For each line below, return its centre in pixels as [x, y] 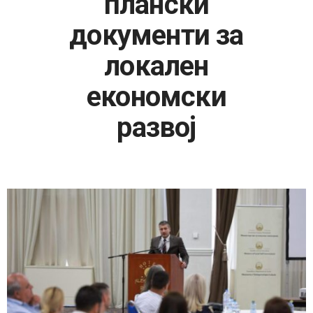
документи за [156, 35]
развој [156, 128]
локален [156, 66]
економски [156, 97]
